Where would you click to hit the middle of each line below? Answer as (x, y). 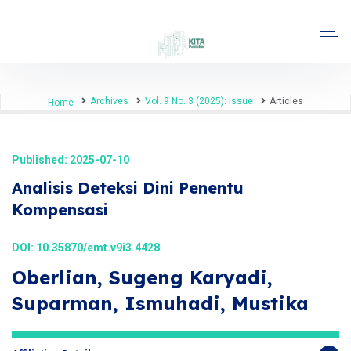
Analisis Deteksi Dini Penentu (128, 188)
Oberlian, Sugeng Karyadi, (142, 277)
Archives (109, 101)
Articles (286, 101)
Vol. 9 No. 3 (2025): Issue (199, 101)
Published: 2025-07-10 (71, 160)
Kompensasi (60, 210)
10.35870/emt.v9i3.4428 (98, 248)
